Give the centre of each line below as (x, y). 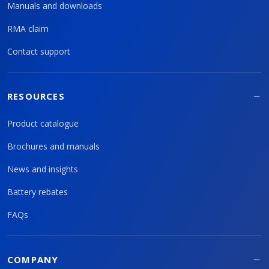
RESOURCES (36, 96)
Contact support (39, 51)
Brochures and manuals (53, 146)
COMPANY (33, 259)
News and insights (43, 169)
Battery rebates (38, 192)
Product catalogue (43, 123)
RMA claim (28, 28)
